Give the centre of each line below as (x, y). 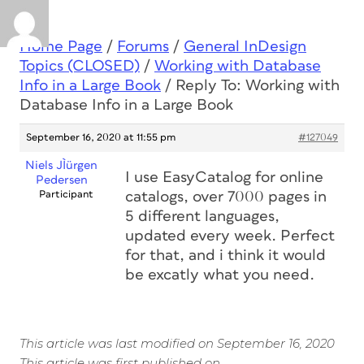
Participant (66, 195)
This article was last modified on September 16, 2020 (177, 343)
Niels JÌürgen (61, 165)
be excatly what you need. (220, 275)
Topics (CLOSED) (80, 66)
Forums (143, 47)
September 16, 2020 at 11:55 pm (101, 138)
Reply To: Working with (258, 86)
